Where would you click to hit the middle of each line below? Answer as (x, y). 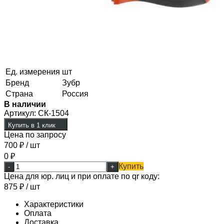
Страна (19, 93)
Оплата (38, 213)
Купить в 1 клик (32, 125)
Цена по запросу (35, 134)
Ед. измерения (33, 71)
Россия (75, 93)
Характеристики (54, 204)
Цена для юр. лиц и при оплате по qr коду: (82, 176)
